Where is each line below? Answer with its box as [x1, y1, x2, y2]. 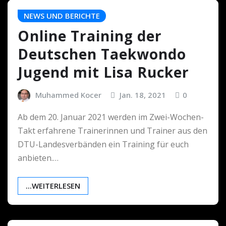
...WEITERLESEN [26, 180, 80, 191]
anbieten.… [18, 152, 59, 163]
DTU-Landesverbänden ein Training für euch [18, 138, 189, 150]
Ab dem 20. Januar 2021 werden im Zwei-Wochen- [18, 111, 204, 123]
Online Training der [18, 26, 162, 46]
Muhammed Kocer [35, 90, 101, 100]
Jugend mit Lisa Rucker [18, 63, 189, 82]
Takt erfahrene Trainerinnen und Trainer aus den [18, 125, 207, 136]
